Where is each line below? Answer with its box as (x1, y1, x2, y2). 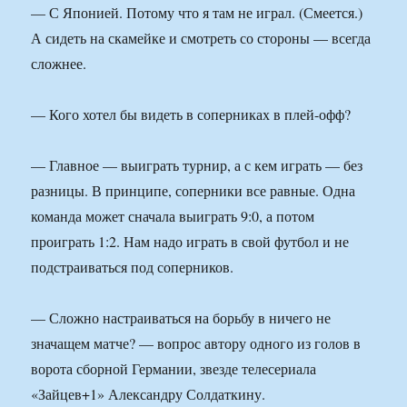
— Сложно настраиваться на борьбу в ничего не (31, 308, 332, 328)
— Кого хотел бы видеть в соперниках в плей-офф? (31, 104, 352, 124)
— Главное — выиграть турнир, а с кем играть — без (31, 155, 363, 175)
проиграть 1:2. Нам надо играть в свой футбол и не (31, 232, 350, 252)
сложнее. (31, 54, 87, 74)
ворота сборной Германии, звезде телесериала (31, 359, 317, 379)
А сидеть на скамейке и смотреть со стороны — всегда (31, 28, 372, 48)
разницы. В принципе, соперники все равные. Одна (31, 181, 356, 201)
